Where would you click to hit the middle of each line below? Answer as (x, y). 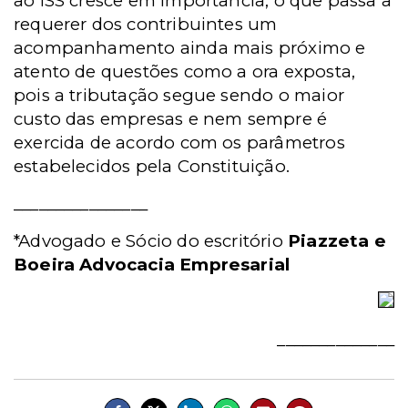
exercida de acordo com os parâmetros (179, 143)
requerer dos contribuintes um (146, 24)
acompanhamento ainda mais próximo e (190, 48)
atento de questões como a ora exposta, (185, 71)
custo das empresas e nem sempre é (171, 119)
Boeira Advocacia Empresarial (152, 265)
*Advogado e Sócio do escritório (151, 241)
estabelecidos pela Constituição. (152, 166)
